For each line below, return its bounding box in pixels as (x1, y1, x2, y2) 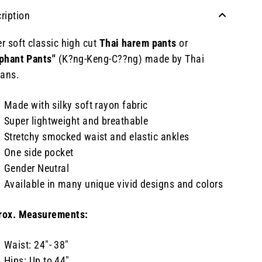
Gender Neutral (4, 161, 70, 174)
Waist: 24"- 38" (4, 238, 69, 251)
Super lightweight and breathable (4, 114, 149, 127)
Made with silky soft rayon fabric (4, 98, 148, 111)
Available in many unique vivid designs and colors (4, 177, 223, 190)
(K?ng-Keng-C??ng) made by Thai (56, 52, 205, 65)
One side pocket (4, 146, 74, 158)
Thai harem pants (99, 36, 177, 49)
